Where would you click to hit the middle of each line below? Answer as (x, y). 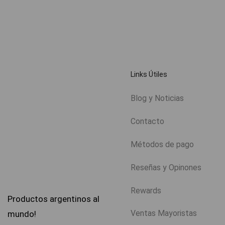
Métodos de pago (162, 144)
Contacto (147, 121)
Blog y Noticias (157, 98)
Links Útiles (149, 75)
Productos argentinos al (53, 199)
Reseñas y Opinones (166, 167)
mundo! (22, 214)
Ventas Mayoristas (163, 213)
